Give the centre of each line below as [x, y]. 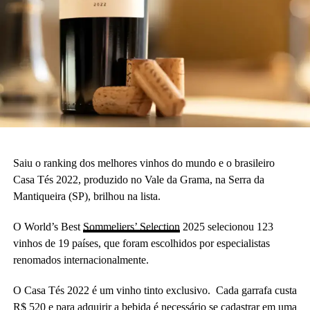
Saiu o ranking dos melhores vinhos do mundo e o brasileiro [144, 163]
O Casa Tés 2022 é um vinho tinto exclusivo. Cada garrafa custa [155, 290]
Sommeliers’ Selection [131, 226]
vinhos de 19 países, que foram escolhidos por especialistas [141, 243]
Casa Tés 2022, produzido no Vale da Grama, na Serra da [138, 179]
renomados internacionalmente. [81, 259]
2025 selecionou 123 [226, 226]
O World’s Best [48, 226]
